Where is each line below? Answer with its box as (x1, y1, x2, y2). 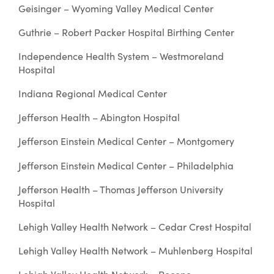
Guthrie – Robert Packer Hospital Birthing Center (18, 26, 234, 39)
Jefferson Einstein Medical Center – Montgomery (18, 135, 234, 148)
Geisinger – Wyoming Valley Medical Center (18, 2, 213, 15)
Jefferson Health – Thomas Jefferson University (18, 182, 223, 196)
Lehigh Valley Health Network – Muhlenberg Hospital (18, 243, 253, 257)
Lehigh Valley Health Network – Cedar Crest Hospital (18, 220, 251, 233)
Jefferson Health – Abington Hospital (18, 111, 180, 124)
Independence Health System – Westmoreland (18, 50, 224, 63)
